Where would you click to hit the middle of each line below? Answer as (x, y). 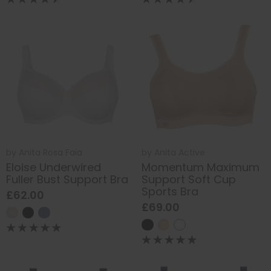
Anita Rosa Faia (51, 152)
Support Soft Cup (189, 180)
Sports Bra (170, 192)
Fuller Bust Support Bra (67, 180)
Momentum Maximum (201, 168)
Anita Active (180, 152)
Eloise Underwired (54, 168)
